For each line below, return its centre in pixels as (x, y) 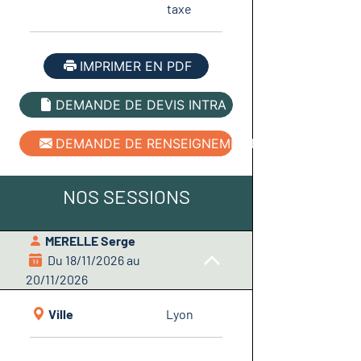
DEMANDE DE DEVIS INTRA (141, 105)
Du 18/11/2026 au (93, 260)
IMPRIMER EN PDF (136, 66)
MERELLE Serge (91, 241)
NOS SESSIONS (126, 197)
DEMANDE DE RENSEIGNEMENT (156, 144)
